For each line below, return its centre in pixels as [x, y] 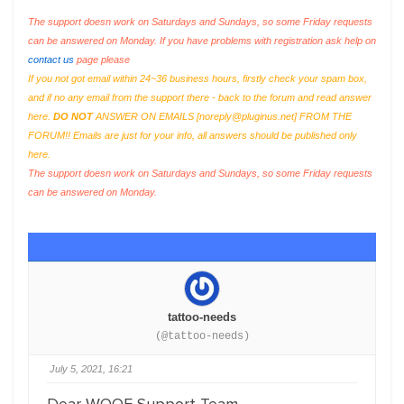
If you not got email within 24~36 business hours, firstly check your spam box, [197, 78]
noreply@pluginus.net [247, 116]
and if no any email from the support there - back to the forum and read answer [200, 97]
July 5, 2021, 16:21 [91, 369]
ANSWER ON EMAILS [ [146, 116]
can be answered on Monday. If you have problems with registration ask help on [202, 41]
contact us [51, 60]
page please [102, 60]
